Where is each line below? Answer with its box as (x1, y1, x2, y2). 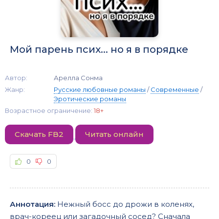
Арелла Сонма (54, 73, 103, 82)
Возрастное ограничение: (5, 106, 94, 114)
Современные (151, 85, 199, 93)
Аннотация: (10, 199, 55, 209)
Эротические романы (54, 94, 126, 103)
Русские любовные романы (54, 85, 146, 93)
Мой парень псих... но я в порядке (10, 43, 188, 55)
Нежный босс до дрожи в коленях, (55, 199, 194, 209)
